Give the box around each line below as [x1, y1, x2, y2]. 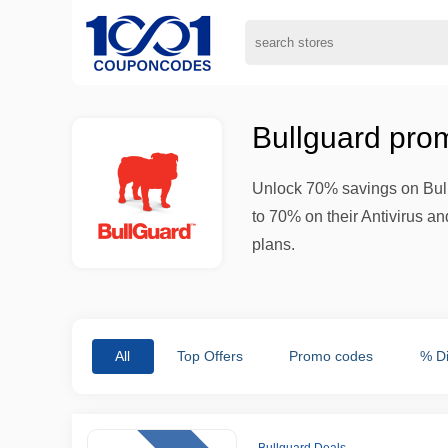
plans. [252, 236, 295, 253]
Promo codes [289, 348, 374, 364]
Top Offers [176, 348, 243, 364]
